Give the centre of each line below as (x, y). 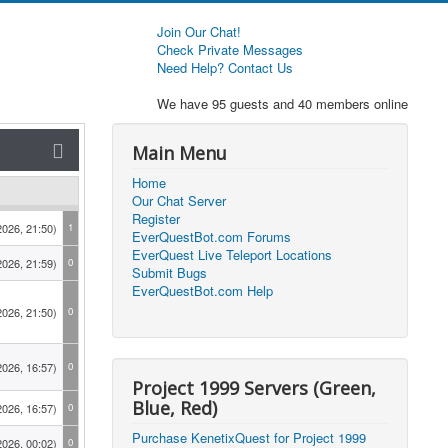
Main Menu (180, 153)
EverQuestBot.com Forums (212, 236)
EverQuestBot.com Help (203, 290)
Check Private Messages (230, 49)
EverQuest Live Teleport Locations (232, 254)
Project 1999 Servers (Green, (254, 388)
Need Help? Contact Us (225, 67)
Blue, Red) (175, 408)
